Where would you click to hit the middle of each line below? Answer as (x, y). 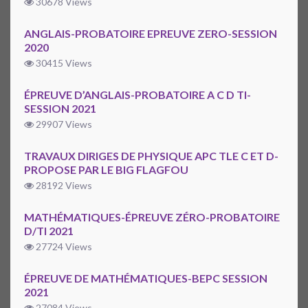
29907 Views (63, 124)
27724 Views (63, 247)
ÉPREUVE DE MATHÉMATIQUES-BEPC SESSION (146, 278)
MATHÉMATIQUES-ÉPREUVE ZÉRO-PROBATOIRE (152, 217)
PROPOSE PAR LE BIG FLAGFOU (106, 170)
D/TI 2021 (49, 231)
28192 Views (63, 186)
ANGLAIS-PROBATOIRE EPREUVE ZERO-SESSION (151, 34)
